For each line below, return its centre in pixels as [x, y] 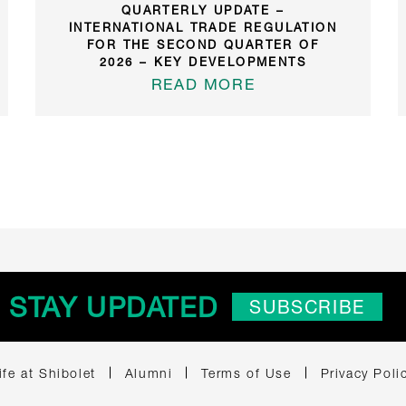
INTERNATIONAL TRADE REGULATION [203, 27]
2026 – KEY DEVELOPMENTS [203, 61]
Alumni [149, 372]
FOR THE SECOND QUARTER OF [203, 44]
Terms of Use [246, 372]
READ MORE [203, 83]
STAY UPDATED [114, 306]
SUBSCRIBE [307, 306]
